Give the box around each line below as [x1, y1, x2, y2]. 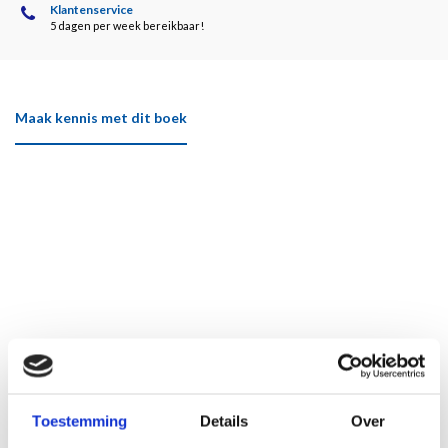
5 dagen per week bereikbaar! [50, 18, 204, 32]
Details [199, 412, 249, 430]
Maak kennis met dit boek [15, 108, 187, 126]
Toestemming [32, 412, 128, 430]
